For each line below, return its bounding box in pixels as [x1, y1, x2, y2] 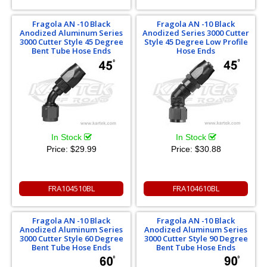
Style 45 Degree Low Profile [144, 36, 248, 47]
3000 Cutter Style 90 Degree [144, 233, 248, 244]
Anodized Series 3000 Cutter [142, 27, 249, 38]
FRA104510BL [48, 183, 95, 194]
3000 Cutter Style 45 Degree [19, 36, 123, 47]
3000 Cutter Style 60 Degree [19, 233, 123, 244]
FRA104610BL [172, 183, 219, 194]
